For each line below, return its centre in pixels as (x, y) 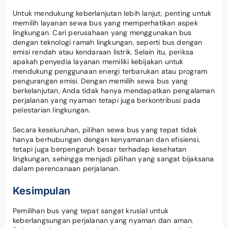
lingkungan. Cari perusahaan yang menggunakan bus (102, 32)
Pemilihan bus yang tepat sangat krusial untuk (91, 210)
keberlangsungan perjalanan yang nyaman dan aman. (103, 220)
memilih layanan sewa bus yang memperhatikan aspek (105, 23)
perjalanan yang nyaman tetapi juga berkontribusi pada (107, 100)
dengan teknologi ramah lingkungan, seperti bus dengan (108, 42)
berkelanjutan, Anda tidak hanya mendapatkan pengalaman (114, 90)
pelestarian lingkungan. (52, 110)
